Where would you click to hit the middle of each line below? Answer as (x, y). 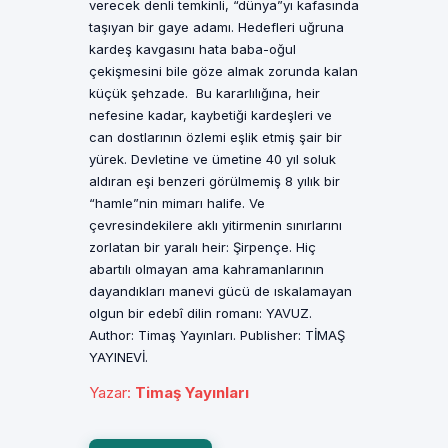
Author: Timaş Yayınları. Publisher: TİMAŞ (217, 335)
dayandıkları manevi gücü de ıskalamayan (220, 291)
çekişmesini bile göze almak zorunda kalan (223, 71)
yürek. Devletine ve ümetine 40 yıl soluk (212, 159)
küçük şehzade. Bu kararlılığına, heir (204, 93)
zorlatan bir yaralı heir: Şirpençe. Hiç (202, 247)
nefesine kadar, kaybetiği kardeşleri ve (210, 115)
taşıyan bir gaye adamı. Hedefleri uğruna (216, 27)
